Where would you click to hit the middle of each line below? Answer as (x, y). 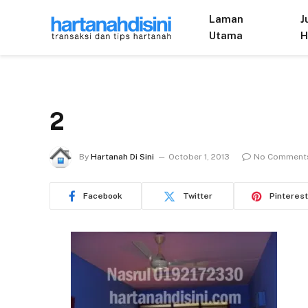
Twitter (197, 196)
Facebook (103, 196)
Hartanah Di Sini (122, 157)
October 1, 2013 (199, 157)
